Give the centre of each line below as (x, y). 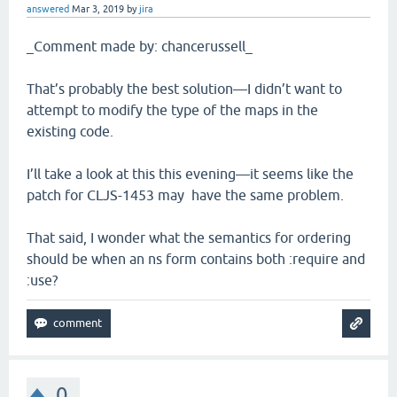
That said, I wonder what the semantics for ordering (189, 237)
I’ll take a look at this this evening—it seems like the (190, 174)
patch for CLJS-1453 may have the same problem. (185, 195)
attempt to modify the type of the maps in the (172, 110)
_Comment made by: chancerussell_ (140, 46)
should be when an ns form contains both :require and (196, 259)
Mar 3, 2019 (98, 9)
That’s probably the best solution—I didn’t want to (184, 89)
